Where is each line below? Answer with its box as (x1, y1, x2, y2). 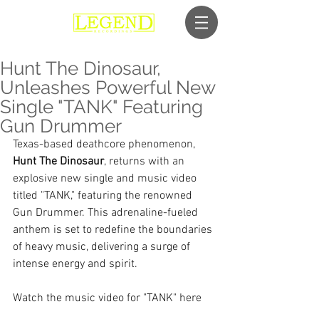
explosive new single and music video (13, 172, 199, 186)
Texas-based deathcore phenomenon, (13, 137, 198, 152)
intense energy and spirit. (13, 257, 137, 271)
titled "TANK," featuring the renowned (13, 189, 195, 203)
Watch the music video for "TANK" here (13, 291, 202, 305)
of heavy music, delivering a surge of (13, 240, 193, 254)
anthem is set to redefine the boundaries (13, 223, 215, 237)
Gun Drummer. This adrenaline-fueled (13, 206, 201, 220)
